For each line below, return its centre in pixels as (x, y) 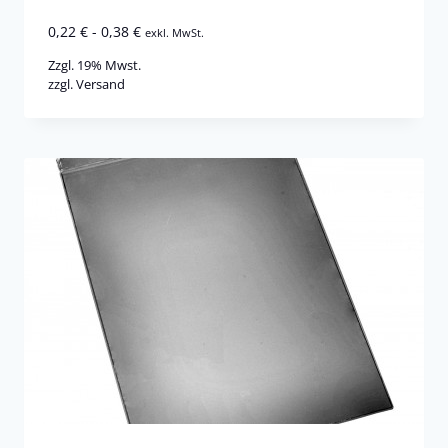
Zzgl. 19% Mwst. (94, 64)
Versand (100, 83)
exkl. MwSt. (174, 32)
